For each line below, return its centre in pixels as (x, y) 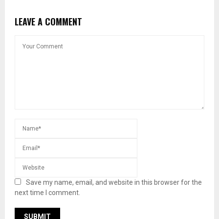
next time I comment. (47, 192)
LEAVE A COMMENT (48, 21)
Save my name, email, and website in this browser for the (114, 182)
